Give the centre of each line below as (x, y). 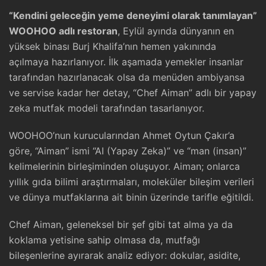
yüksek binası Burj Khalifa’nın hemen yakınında (113, 46)
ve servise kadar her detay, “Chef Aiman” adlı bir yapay (133, 93)
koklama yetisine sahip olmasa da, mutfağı (104, 240)
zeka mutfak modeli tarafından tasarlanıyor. (107, 108)
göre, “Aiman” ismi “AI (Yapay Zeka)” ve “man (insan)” (128, 151)
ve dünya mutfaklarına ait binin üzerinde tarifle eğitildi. (131, 197)
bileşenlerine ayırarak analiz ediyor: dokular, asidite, (125, 255)
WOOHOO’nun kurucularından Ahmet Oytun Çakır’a (122, 135)
